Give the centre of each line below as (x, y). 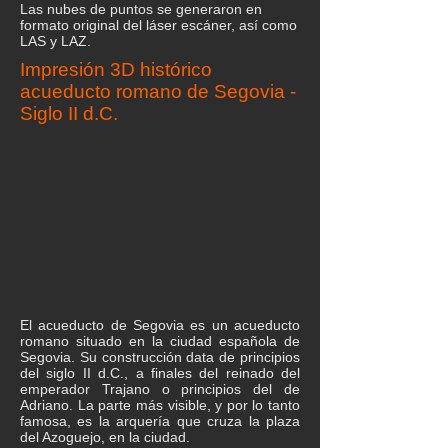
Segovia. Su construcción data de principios (160, 357)
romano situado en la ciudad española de (160, 341)
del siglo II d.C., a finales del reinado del (160, 373)
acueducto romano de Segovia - (158, 91)
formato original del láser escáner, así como (158, 25)
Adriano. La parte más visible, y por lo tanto (160, 405)
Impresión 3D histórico (116, 69)
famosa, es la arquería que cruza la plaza (160, 421)
